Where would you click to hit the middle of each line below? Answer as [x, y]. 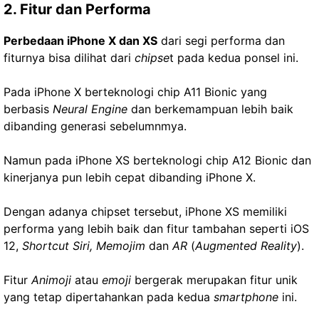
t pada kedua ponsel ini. [234, 58]
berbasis [28, 109]
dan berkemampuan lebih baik [210, 109]
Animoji [49, 280]
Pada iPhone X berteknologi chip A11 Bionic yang [135, 92]
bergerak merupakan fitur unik [214, 280]
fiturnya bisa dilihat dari [69, 58]
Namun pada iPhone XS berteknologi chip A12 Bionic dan [157, 160]
